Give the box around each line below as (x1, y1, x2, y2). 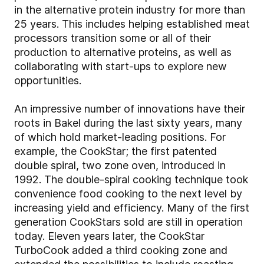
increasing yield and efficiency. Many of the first (14, 202, 249, 214)
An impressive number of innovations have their (14, 103, 245, 115)
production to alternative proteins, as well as (14, 46, 232, 59)
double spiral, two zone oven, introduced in (14, 159, 226, 172)
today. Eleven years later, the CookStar (14, 230, 204, 243)
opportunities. (14, 74, 81, 87)
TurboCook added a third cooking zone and (14, 244, 227, 257)
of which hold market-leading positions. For (14, 131, 226, 144)
